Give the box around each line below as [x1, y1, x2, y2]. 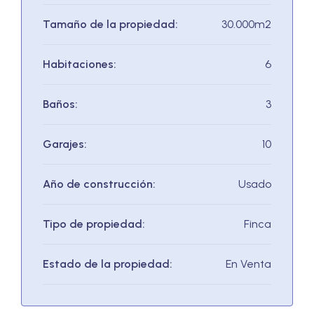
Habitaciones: [43, 57, 116, 71]
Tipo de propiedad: [43, 217, 145, 231]
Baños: [43, 97, 78, 111]
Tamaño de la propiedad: [43, 17, 178, 31]
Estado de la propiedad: [43, 257, 172, 271]
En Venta [226, 257, 271, 271]
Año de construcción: [43, 177, 156, 191]
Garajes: [43, 137, 87, 151]
